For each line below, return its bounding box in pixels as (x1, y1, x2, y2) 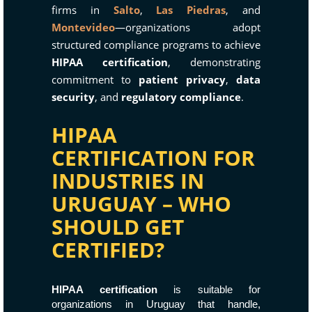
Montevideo (52, 20, 115, 34)
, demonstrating (168, 55, 260, 69)
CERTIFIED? (52, 235, 164, 264)
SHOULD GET (52, 212, 184, 241)
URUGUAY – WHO (52, 189, 231, 218)
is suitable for (157, 283, 260, 295)
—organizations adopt (115, 20, 260, 34)
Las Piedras (156, 3, 226, 17)
